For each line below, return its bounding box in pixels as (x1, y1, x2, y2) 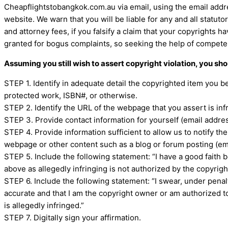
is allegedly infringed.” (4, 201, 84, 211)
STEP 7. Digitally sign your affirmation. (4, 213, 141, 223)
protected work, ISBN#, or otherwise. (4, 91, 137, 101)
